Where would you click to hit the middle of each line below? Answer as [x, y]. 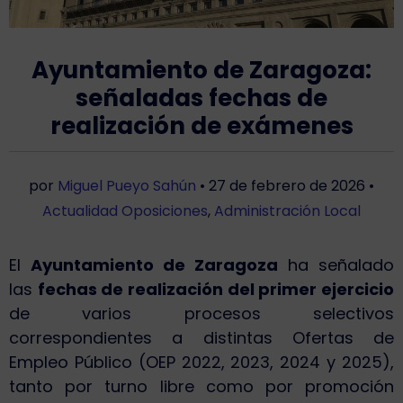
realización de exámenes [201, 126]
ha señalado [336, 265]
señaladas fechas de [201, 99]
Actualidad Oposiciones [125, 211]
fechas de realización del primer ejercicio [216, 290]
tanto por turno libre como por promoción [201, 387]
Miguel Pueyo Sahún [127, 186]
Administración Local [287, 211]
